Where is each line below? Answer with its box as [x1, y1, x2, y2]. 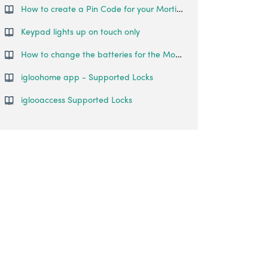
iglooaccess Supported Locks [21, 93, 132, 105]
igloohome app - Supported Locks [21, 71, 153, 83]
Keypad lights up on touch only [21, 25, 140, 37]
